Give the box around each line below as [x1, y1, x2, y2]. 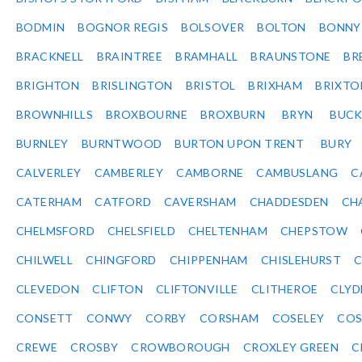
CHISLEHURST [260, 253, 342, 267]
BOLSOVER [181, 20, 245, 35]
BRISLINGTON [92, 78, 173, 93]
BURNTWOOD [81, 137, 162, 151]
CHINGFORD [86, 253, 157, 267]
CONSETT [16, 311, 74, 326]
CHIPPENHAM [169, 253, 248, 267]
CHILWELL [16, 253, 74, 267]
